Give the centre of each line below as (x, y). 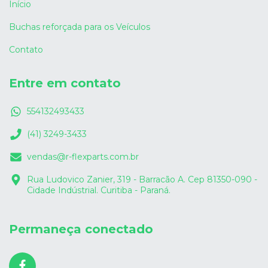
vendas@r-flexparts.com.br (83, 157)
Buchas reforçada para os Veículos (80, 27)
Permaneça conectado (81, 229)
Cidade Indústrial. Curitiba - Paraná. (99, 191)
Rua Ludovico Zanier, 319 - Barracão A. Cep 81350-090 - (142, 180)
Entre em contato (65, 83)
